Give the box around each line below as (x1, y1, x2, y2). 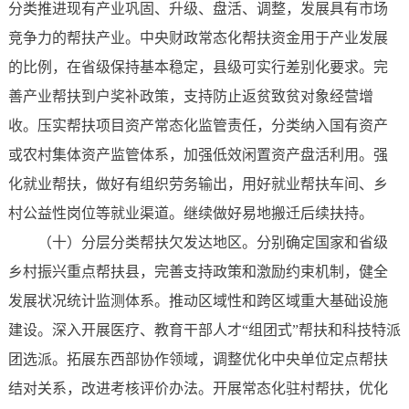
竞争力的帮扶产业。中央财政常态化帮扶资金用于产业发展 (7, 30, 388, 47)
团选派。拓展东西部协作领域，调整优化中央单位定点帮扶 (7, 351, 388, 368)
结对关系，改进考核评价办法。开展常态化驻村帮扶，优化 (7, 381, 388, 397)
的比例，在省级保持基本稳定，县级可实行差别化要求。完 (7, 59, 388, 76)
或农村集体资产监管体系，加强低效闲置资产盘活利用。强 (7, 147, 388, 163)
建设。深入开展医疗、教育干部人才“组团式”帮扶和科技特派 (7, 322, 401, 339)
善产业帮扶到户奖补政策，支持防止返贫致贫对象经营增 (7, 89, 373, 105)
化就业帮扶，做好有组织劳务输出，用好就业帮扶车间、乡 (7, 176, 388, 193)
